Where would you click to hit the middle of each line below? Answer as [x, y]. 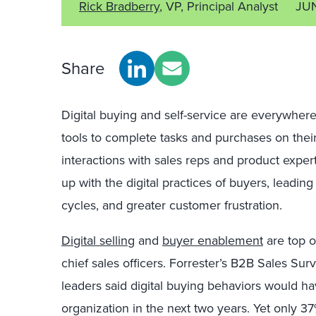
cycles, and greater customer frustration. [172, 205]
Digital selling [98, 241]
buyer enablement [213, 241]
